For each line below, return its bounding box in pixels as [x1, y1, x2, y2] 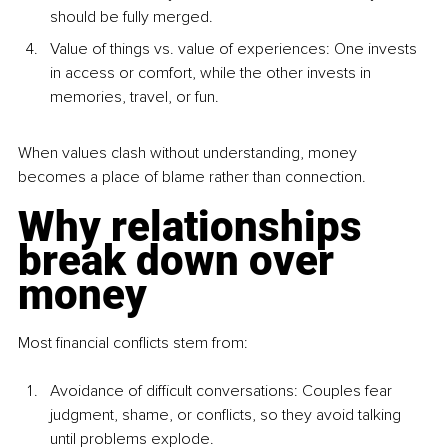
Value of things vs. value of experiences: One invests [50, 39, 421, 60]
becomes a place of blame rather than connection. [18, 167, 366, 188]
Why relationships [18, 202, 372, 252]
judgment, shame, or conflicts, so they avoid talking [50, 405, 405, 426]
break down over [18, 236, 344, 286]
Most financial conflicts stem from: [18, 333, 248, 354]
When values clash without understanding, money [18, 143, 361, 164]
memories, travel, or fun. [50, 87, 219, 108]
